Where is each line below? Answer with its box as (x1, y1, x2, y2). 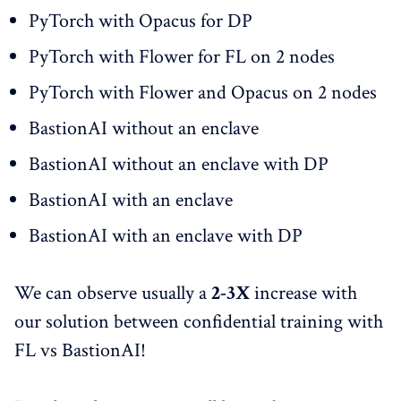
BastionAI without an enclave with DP (29, 151, 328, 178)
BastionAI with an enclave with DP (29, 223, 303, 250)
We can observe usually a (14, 280, 211, 307)
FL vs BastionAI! (14, 337, 146, 364)
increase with (254, 280, 357, 307)
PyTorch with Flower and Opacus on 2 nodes (29, 80, 377, 107)
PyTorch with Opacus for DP (29, 8, 252, 35)
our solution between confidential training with (14, 309, 383, 336)
